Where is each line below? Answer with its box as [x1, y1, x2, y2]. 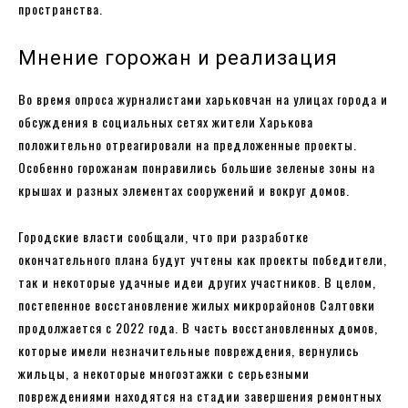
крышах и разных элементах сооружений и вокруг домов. [18, 180, 350, 200]
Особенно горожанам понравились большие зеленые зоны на [18, 158, 375, 178]
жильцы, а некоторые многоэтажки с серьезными [18, 363, 310, 383]
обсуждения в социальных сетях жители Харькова [18, 112, 313, 132]
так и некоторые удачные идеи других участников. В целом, [18, 272, 376, 292]
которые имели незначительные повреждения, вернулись [18, 341, 360, 361]
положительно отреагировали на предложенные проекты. [18, 135, 357, 155]
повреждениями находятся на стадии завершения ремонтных [18, 386, 382, 406]
